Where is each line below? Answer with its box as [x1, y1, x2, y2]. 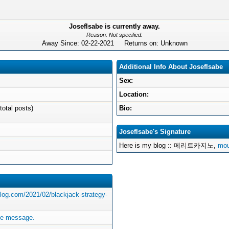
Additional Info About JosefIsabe [119, 63, 223, 71]
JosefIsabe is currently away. [69, 22, 160, 30]
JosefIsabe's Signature [119, 128, 191, 135]
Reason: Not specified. [86, 32, 143, 38]
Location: [119, 90, 149, 98]
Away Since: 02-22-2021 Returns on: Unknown [41, 39, 188, 47]
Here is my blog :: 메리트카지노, [119, 142, 218, 149]
